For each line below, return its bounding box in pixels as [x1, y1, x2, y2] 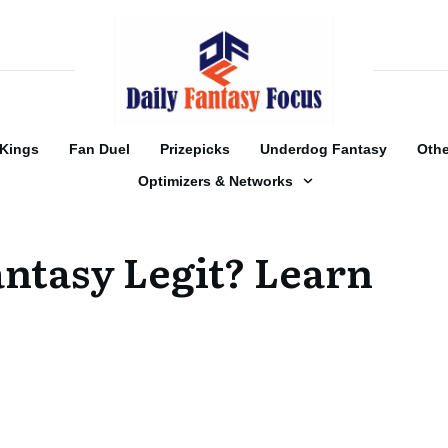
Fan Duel [69, 141, 130, 157]
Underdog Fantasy [260, 141, 387, 157]
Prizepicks [160, 141, 230, 157]
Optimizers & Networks [138, 173, 293, 189]
